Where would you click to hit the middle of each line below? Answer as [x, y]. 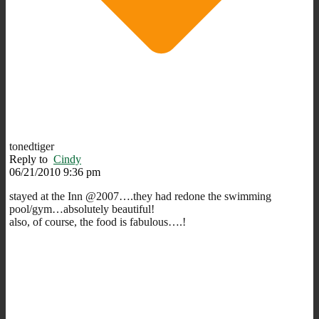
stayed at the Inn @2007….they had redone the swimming [140, 196]
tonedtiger [32, 146]
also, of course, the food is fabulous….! [98, 221]
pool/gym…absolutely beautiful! [82, 209]
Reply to [31, 159]
